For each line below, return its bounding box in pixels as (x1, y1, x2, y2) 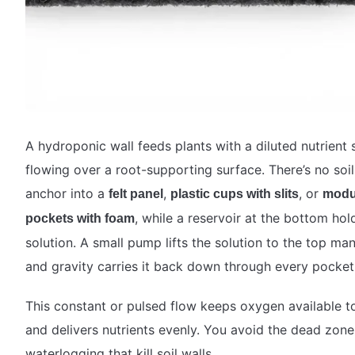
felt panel (109, 186, 163, 200)
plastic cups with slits (170, 186, 299, 200)
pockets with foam (25, 211, 135, 225)
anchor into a (25, 185, 109, 201)
